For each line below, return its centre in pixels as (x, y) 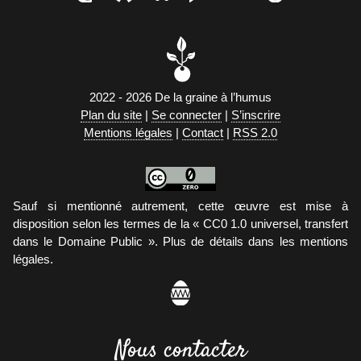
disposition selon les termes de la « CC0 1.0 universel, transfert (180, 223)
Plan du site (111, 114)
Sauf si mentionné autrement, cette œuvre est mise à (180, 205)
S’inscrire (256, 114)
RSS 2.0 (255, 132)
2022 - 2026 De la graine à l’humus (180, 97)
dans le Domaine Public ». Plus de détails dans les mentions (180, 241)
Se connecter (187, 114)
